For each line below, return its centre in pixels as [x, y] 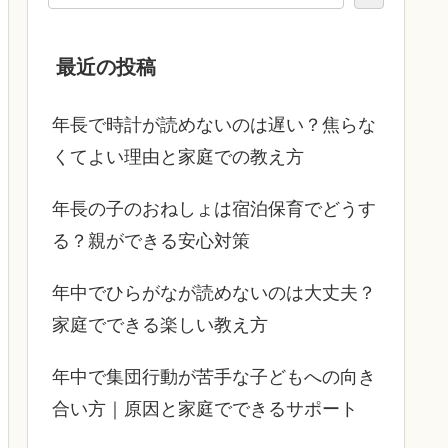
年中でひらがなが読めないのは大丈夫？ [214, 293]
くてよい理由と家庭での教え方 [178, 157]
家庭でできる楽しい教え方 [160, 325]
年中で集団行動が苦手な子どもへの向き [214, 377]
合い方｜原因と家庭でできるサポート [205, 409]
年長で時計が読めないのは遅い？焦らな [214, 125]
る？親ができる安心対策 [151, 241]
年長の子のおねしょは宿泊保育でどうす [214, 209]
